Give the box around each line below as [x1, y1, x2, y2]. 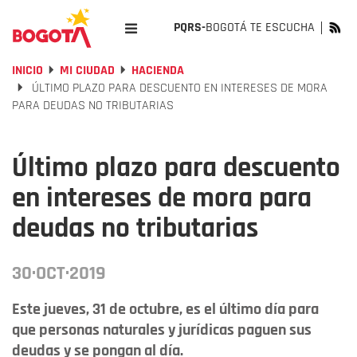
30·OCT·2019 [12, 261, 106, 285]
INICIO [12, 62, 43, 79]
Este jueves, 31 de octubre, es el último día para [12, 299, 319, 320]
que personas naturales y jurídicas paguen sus [12, 320, 312, 340]
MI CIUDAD [60, 62, 115, 79]
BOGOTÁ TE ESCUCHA [206, 19, 315, 36]
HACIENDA [131, 62, 184, 79]
